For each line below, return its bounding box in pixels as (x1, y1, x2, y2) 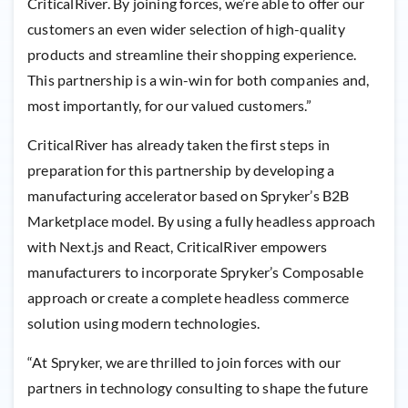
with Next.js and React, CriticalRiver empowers (27, 238, 328, 256)
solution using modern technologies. (27, 314, 260, 332)
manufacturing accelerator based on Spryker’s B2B (27, 187, 350, 205)
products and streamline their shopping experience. (27, 46, 357, 64)
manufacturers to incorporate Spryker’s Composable (27, 263, 363, 281)
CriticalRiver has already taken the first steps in (27, 136, 331, 154)
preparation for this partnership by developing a (27, 161, 335, 179)
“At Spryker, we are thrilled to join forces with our (27, 353, 342, 372)
